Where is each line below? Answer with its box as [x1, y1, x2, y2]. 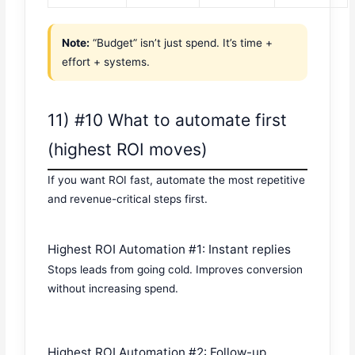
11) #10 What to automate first [48, 109, 288, 130]
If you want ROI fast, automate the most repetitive [48, 173, 306, 186]
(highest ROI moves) [48, 139, 208, 159]
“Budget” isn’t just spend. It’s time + [90, 36, 273, 50]
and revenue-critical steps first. [48, 192, 208, 205]
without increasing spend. [48, 282, 179, 296]
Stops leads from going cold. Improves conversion [48, 263, 303, 277]
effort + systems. [62, 55, 151, 69]
